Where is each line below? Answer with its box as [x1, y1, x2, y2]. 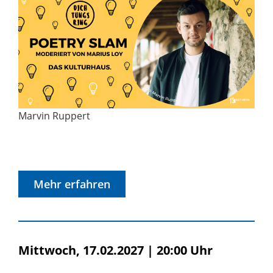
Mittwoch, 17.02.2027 [18, 241, 144, 258]
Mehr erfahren [34, 177, 110, 192]
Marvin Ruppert [18, 109, 90, 123]
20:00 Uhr [157, 241, 213, 258]
